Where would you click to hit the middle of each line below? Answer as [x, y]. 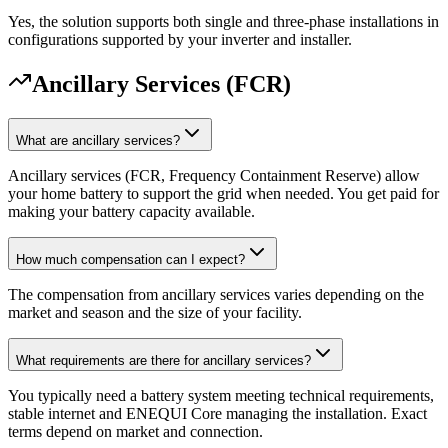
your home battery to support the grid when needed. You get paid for [223, 194]
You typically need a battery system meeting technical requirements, [221, 396]
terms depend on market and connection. [135, 432]
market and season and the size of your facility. [155, 313]
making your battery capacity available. [131, 212]
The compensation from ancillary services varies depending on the [216, 295]
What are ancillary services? [98, 141]
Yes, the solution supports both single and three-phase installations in [223, 21]
